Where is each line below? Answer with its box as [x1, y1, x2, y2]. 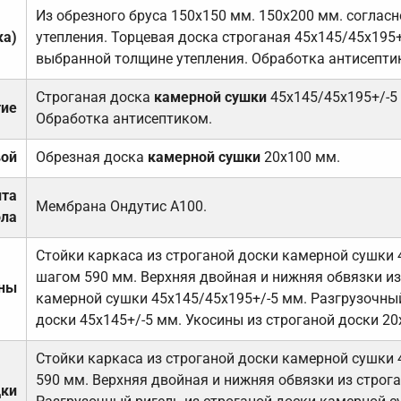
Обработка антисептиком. [35, 110, 212, 128]
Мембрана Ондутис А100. [35, 198, 207, 216]
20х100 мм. [260, 149, 340, 166]
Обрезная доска [35, 149, 148, 166]
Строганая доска [35, 89, 154, 107]
